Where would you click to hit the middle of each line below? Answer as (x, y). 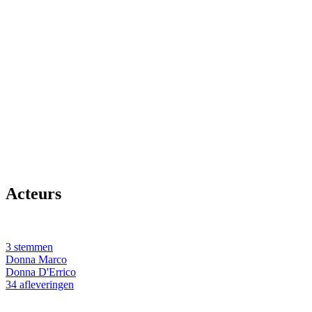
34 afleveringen (40, 284)
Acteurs (33, 193)
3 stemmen (29, 247)
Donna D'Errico (41, 272)
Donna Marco (36, 259)
